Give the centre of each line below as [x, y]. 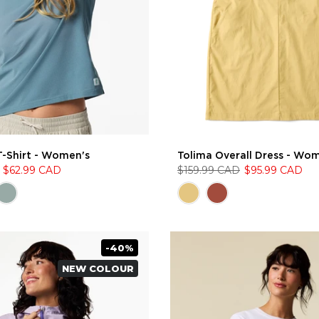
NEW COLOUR [98, 268]
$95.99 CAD [273, 170]
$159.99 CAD [209, 170]
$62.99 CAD [32, 170]
